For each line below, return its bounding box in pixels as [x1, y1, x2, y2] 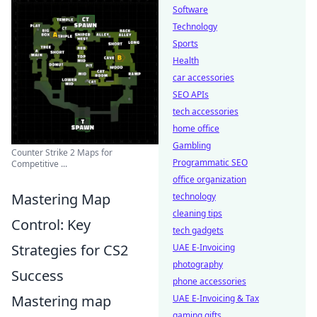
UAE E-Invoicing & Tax [173, 292, 259, 304]
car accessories [173, 71, 234, 83]
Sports [173, 38, 198, 50]
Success [11, 266, 64, 285]
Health [173, 54, 199, 67]
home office [173, 122, 219, 134]
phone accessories [173, 275, 246, 287]
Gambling [173, 139, 211, 151]
